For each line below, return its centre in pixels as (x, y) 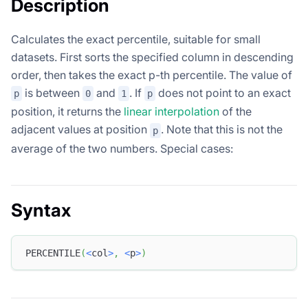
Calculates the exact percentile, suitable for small (136, 39)
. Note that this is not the (222, 130)
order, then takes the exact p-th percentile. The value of (152, 75)
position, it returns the (67, 112)
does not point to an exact (223, 92)
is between (52, 92)
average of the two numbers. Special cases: (122, 148)
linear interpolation (172, 112)
